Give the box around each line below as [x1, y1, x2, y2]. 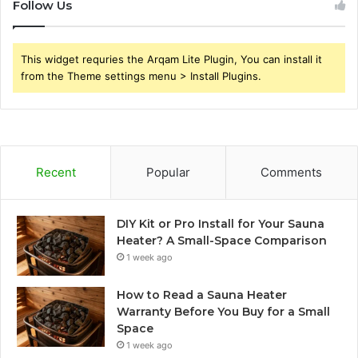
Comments [261, 164, 323, 180]
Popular [145, 164, 190, 180]
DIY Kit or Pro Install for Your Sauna [117, 216, 324, 231]
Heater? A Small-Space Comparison [117, 233, 327, 248]
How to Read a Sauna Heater [117, 287, 287, 302]
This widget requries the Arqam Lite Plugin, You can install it [21, 52, 322, 66]
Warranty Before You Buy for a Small [117, 304, 330, 319]
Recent [35, 164, 76, 180]
